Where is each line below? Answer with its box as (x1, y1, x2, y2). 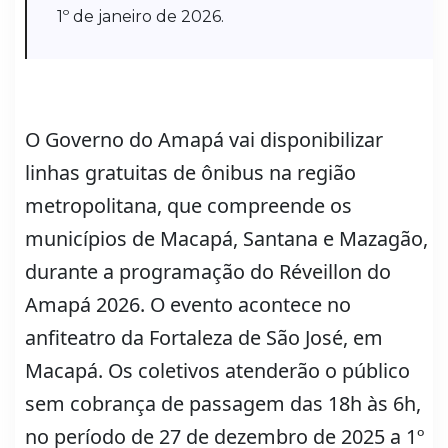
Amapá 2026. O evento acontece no (25, 290, 351, 318)
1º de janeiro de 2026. (57, 6, 224, 26)
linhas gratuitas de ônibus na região (25, 158, 356, 186)
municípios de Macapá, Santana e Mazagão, (25, 224, 428, 252)
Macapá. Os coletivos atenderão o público (25, 356, 410, 384)
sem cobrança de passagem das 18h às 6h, (25, 389, 421, 417)
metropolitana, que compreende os (25, 191, 352, 219)
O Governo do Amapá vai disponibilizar (25, 125, 383, 153)
